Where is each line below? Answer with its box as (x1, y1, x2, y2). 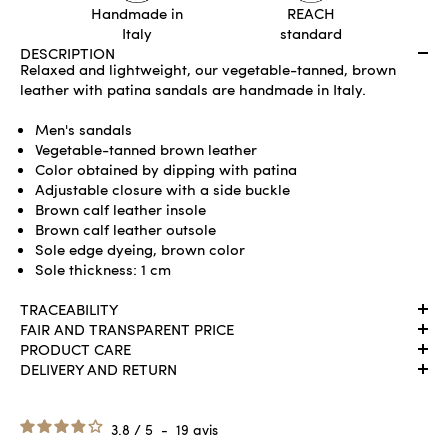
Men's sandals (35, 118, 132, 139)
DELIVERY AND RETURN (20, 358, 177, 379)
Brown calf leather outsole (35, 218, 216, 239)
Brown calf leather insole (35, 198, 206, 219)
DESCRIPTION (20, 42, 115, 63)
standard (279, 22, 342, 43)
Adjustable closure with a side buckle (35, 178, 290, 199)
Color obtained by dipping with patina (35, 158, 297, 179)
